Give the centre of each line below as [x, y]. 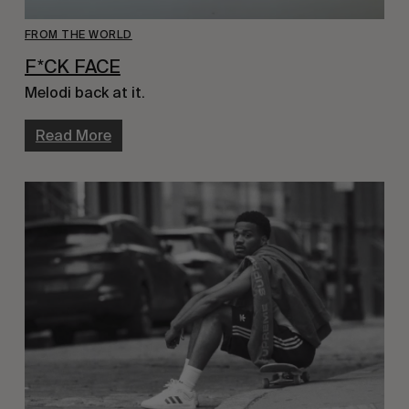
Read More [73, 136]
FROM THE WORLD [78, 35]
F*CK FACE [72, 67]
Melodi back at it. [84, 93]
